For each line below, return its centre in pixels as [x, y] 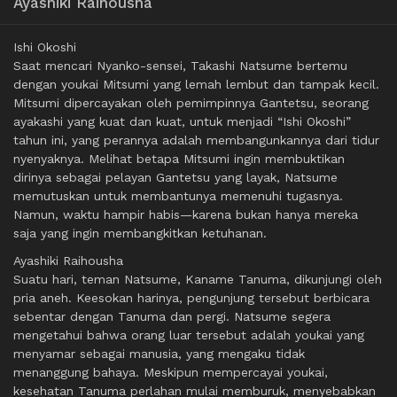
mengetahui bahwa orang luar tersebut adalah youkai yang [189, 335]
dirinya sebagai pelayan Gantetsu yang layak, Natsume [175, 178]
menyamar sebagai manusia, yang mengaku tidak [159, 354]
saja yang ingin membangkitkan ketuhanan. [140, 234]
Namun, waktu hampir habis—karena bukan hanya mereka [186, 215]
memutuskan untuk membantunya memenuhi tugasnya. [178, 196]
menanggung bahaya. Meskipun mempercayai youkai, [171, 373]
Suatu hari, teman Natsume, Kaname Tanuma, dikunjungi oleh [198, 280]
